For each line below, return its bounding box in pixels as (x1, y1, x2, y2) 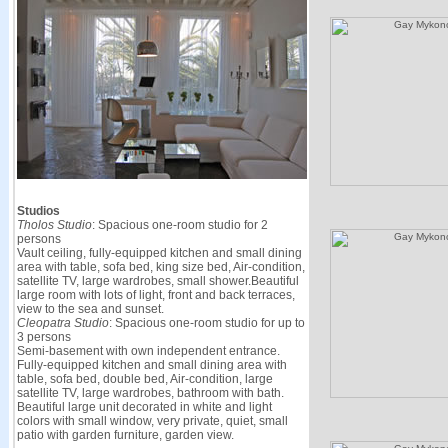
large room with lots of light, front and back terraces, (16, 288, 295, 302)
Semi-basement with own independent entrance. (16, 344, 280, 358)
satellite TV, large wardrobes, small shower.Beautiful (16, 274, 299, 288)
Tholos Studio (16, 218, 92, 232)
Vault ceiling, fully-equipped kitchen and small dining (16, 246, 302, 260)
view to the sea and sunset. (16, 302, 164, 316)
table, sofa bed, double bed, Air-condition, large (16, 372, 273, 386)
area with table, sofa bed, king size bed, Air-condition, (16, 260, 305, 274)
